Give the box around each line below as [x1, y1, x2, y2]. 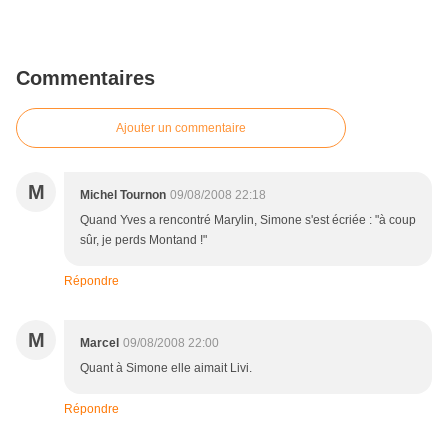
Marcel [80, 336, 119, 350]
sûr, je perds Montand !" [80, 233, 207, 247]
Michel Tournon [80, 188, 166, 202]
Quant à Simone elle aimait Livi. [80, 361, 252, 375]
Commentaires [16, 67, 155, 89]
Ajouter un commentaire [116, 121, 246, 135]
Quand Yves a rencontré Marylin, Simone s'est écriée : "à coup [80, 213, 416, 227]
